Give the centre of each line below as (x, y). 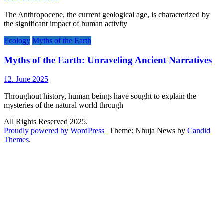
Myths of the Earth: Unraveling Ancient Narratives (108, 60)
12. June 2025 (26, 79)
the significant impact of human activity (66, 23)
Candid (199, 131)
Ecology (17, 40)
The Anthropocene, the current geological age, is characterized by (107, 14)
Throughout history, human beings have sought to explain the (100, 96)
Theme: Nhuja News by (148, 131)
